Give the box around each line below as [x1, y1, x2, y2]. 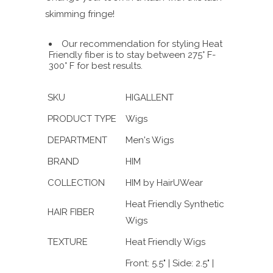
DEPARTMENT [48, 134, 107, 146]
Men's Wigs [126, 134, 174, 146]
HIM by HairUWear [126, 177, 203, 188]
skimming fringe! [45, 8, 115, 19]
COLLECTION [48, 177, 105, 188]
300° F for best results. [49, 60, 143, 71]
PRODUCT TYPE [48, 113, 116, 124]
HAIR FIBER [48, 206, 94, 218]
